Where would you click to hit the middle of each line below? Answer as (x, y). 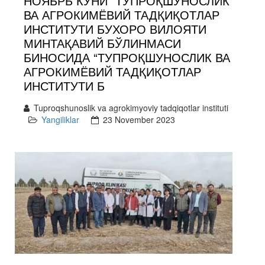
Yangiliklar (60, 119)
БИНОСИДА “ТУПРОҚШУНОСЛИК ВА (127, 57)
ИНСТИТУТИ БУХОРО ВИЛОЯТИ (115, 29)
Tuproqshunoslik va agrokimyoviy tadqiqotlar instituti (131, 108)
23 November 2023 (139, 119)
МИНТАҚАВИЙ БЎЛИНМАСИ (102, 43)
